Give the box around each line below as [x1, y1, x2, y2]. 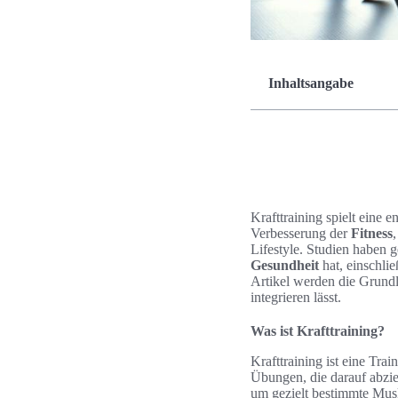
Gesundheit [251, 258, 319, 273]
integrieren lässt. [251, 290, 341, 305]
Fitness [351, 226, 393, 241]
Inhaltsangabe [268, 76, 354, 91]
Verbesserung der [251, 226, 351, 241]
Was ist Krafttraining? [251, 323, 385, 338]
